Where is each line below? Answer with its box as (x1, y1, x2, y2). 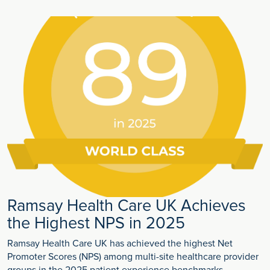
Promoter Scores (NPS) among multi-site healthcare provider (7, 251, 259, 263)
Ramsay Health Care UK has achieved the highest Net (7, 237, 233, 250)
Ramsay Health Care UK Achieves (7, 196, 246, 216)
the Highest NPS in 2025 (7, 213, 185, 234)
